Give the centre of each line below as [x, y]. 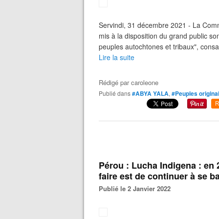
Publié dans [117, 93]
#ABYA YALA [150, 93]
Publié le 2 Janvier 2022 [137, 188]
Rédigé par [115, 82]
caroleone [145, 82]
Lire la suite [117, 57]
